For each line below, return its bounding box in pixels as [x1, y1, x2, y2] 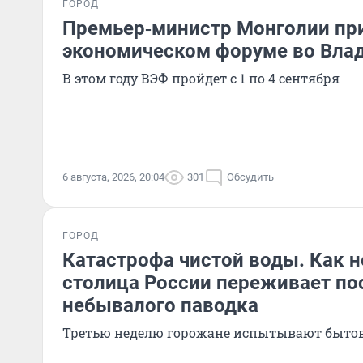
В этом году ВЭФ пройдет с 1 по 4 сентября [62, 70, 340, 87]
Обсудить [227, 171, 274, 183]
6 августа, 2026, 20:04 [62, 171, 164, 183]
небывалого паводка [62, 294, 258, 317]
